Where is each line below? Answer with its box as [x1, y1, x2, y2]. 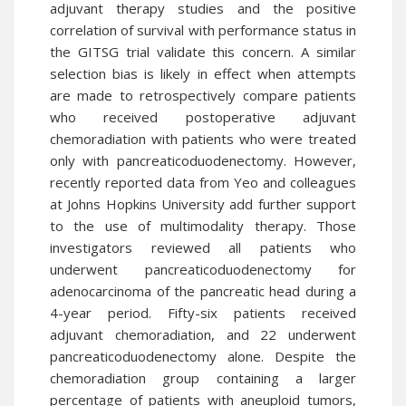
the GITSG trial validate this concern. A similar [50, 43, 356, 61]
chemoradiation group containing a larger [50, 369, 356, 387]
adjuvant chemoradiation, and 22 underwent [50, 325, 356, 343]
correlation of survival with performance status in [50, 21, 356, 39]
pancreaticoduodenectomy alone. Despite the [50, 347, 356, 365]
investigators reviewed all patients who [50, 238, 356, 256]
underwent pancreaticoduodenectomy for [50, 260, 356, 278]
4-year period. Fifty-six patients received [50, 304, 356, 322]
